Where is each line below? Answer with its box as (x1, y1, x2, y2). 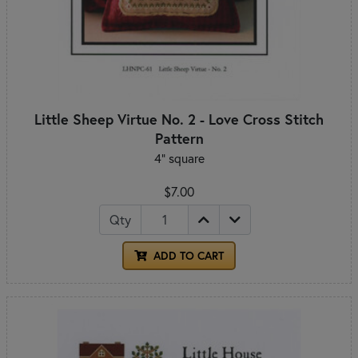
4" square (153, 149, 205, 166)
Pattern (154, 128, 204, 148)
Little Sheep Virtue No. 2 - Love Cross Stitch (34, 109, 324, 129)
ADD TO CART (150, 248, 224, 263)
